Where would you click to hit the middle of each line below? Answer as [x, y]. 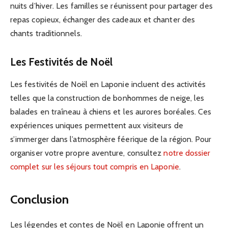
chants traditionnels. [46, 33]
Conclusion [39, 199]
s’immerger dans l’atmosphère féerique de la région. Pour [111, 139]
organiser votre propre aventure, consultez [87, 153]
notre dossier [187, 153]
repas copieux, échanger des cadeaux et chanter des [103, 19]
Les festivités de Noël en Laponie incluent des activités [108, 84]
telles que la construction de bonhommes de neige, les [107, 98]
